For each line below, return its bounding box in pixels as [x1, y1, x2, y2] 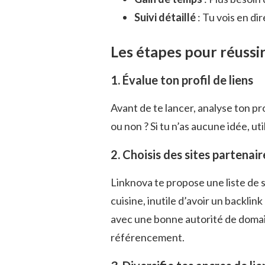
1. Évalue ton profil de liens [111, 73, 253, 88]
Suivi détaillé [134, 11, 196, 24]
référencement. [111, 231, 185, 244]
